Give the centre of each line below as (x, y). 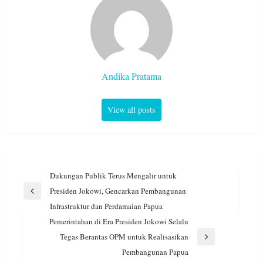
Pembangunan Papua (155, 252)
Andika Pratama (131, 76)
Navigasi (44, 176)
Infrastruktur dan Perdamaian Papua (106, 206)
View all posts (131, 110)
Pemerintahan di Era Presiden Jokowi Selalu (119, 222)
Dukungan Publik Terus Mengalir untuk (113, 176)
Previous (37, 198)
